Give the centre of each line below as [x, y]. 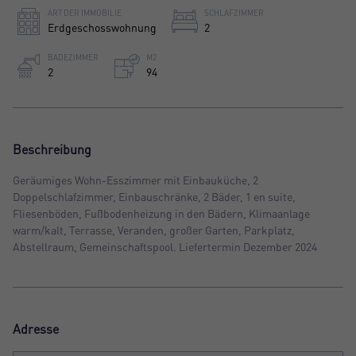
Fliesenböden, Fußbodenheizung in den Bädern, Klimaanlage [161, 213]
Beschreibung [52, 149]
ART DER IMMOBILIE [85, 12]
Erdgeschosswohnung [102, 27]
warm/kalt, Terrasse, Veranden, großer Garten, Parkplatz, [154, 230]
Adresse [36, 329]
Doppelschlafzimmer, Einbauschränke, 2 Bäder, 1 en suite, [154, 196]
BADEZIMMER [73, 57]
